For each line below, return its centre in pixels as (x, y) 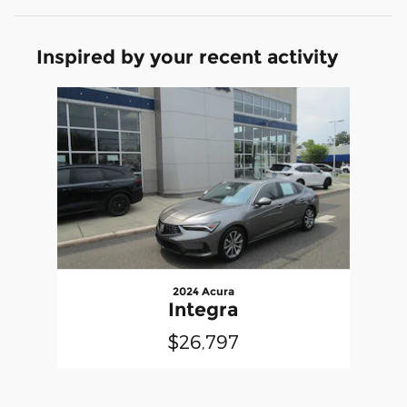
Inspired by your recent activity (187, 56)
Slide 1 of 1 (45, 95)
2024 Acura (203, 291)
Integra (203, 309)
